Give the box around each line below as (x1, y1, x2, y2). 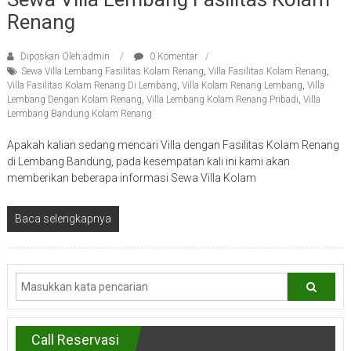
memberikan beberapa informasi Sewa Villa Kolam (6, 172, 256, 185)
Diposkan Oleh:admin (17, 51, 112, 63)
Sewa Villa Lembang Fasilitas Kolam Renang (20, 66, 204, 78)
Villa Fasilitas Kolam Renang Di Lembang (6, 80, 177, 92)
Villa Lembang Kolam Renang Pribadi (146, 94, 299, 106)
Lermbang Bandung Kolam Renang (6, 108, 152, 120)
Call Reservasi (31, 331, 119, 349)
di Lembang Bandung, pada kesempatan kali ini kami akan (6, 155, 290, 168)
